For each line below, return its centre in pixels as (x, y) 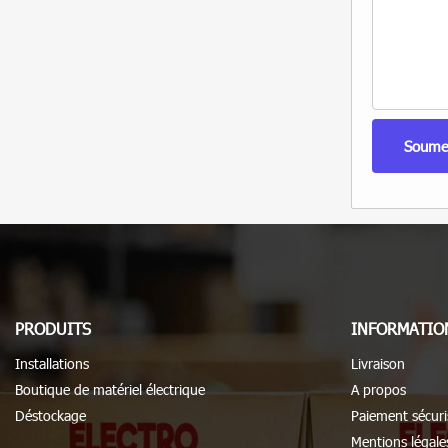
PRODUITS (53, 329)
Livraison (378, 364)
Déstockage (50, 416)
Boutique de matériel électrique (110, 390)
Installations (52, 364)
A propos (378, 390)
